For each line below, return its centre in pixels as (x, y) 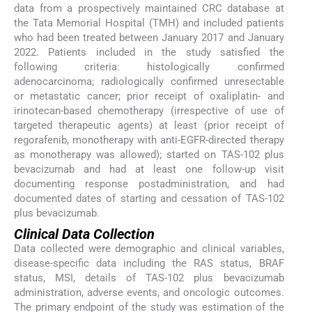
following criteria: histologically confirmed (149, 67)
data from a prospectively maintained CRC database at (149, 9)
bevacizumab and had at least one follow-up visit (149, 170)
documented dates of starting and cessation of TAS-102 (149, 199)
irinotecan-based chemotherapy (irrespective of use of (149, 111)
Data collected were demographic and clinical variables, (149, 248)
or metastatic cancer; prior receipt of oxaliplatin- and (149, 96)
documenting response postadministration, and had (149, 184)
